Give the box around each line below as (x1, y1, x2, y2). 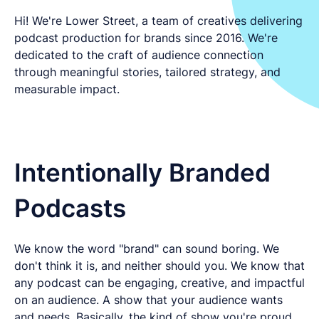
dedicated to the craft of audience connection (14, 47, 263, 62)
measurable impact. (14, 81, 120, 96)
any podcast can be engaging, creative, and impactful (14, 275, 305, 290)
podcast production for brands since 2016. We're (14, 30, 278, 45)
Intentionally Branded (14, 157, 271, 187)
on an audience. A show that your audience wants (14, 292, 283, 307)
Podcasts (14, 192, 126, 223)
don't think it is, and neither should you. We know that (14, 258, 305, 273)
